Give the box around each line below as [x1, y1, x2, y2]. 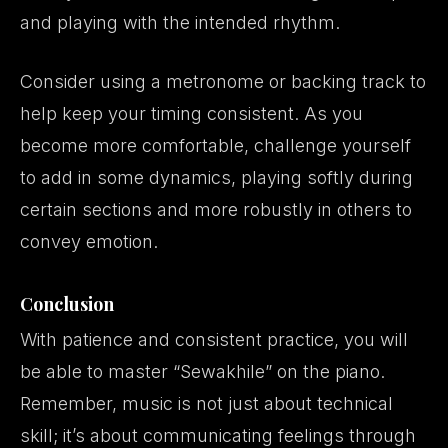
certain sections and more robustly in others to [20, 199, 412, 220]
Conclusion [20, 292, 114, 316]
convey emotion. [20, 231, 158, 252]
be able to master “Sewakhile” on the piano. [20, 361, 385, 382]
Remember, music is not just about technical [20, 393, 393, 414]
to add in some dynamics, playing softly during [20, 167, 413, 188]
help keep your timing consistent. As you [20, 103, 363, 124]
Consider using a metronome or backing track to [20, 71, 426, 92]
